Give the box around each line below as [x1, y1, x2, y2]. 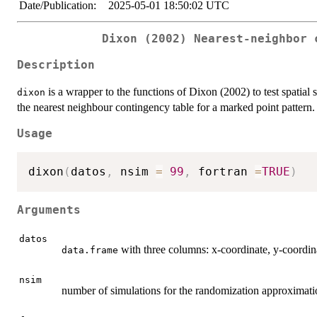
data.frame [62, 245, 118, 256]
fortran [191, 165, 255, 179]
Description [17, 58, 95, 71]
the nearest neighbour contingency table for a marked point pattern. [17, 100, 315, 113]
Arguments [17, 203, 81, 217]
